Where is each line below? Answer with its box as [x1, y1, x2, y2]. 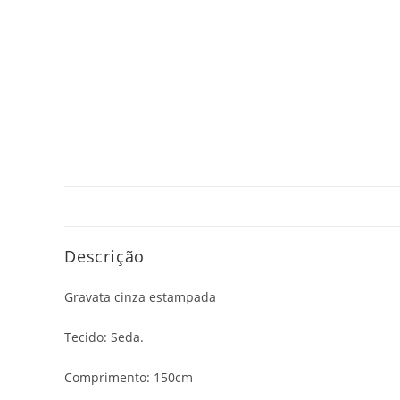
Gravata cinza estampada [64, 288, 216, 305]
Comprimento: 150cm [64, 369, 193, 386]
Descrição [64, 246, 146, 267]
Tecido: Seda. [64, 329, 144, 346]
